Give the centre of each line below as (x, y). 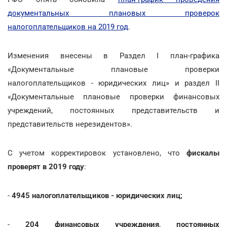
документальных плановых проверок (113, 13)
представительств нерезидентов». (70, 124)
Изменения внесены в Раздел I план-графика (113, 55)
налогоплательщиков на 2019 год (68, 27)
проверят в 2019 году (46, 166)
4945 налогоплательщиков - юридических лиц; (97, 195)
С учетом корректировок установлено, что (97, 153)
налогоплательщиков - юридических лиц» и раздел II (113, 83)
